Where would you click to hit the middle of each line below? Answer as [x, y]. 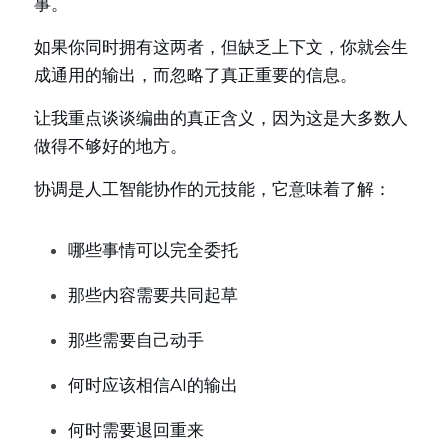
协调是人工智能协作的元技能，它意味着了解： [212, 189]
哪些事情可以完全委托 [153, 250]
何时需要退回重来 [136, 430]
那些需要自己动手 [136, 340]
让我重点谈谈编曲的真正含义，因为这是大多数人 [221, 118]
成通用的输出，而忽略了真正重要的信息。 [195, 75]
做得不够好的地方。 [110, 146]
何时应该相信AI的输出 [153, 385]
